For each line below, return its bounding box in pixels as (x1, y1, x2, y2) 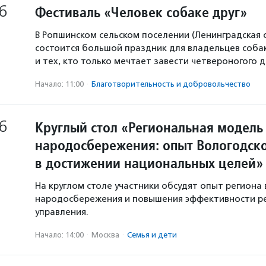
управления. (35, 207, 88, 217)
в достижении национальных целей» (35, 154, 263, 172)
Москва (91, 230, 119, 239)
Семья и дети (127, 230, 177, 239)
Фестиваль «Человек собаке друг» (35, 3, 247, 21)
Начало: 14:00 (35, 230, 84, 239)
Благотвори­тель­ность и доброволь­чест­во (91, 80, 251, 88)
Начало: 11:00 (35, 80, 84, 88)
